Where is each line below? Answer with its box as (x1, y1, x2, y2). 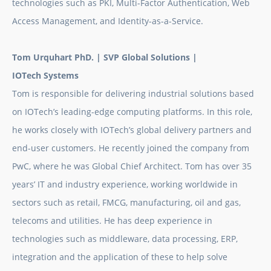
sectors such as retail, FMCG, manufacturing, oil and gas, (12, 197, 241, 209)
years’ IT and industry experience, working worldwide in (12, 178, 238, 191)
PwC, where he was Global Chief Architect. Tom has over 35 (12, 160, 252, 172)
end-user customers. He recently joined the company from (12, 142, 249, 154)
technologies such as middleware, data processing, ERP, (12, 233, 238, 245)
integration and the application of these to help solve (12, 251, 227, 263)
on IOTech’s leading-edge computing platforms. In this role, (12, 106, 252, 118)
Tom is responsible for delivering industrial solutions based (12, 88, 254, 100)
